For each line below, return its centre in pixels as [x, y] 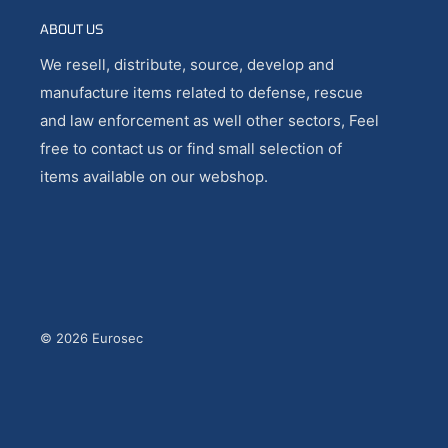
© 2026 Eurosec [91, 338]
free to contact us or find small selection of [191, 149]
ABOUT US [72, 28]
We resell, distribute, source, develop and [187, 65]
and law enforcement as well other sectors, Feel [209, 121]
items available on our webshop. [154, 177]
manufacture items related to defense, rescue [201, 93]
